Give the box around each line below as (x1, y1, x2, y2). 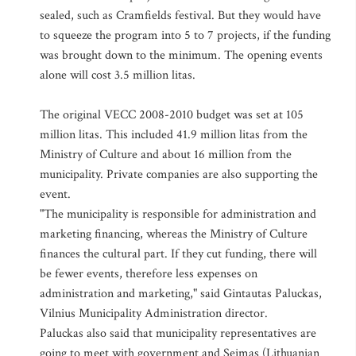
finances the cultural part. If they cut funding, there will (40, 246, 317, 262)
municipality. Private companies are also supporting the (40, 166, 318, 183)
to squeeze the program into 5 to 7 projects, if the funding (40, 27, 331, 44)
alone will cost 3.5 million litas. (40, 67, 195, 83)
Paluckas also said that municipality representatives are (40, 325, 316, 342)
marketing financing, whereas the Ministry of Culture (40, 226, 308, 242)
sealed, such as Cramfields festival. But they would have (40, 7, 321, 24)
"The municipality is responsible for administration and (40, 206, 316, 222)
